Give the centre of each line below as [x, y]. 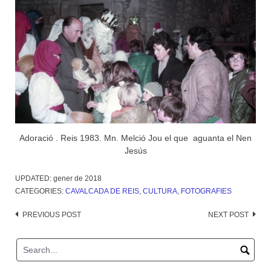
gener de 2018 [77, 178]
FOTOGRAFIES [206, 191]
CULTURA [160, 191]
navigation [42, 233]
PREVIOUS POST [52, 214]
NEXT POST [228, 214]
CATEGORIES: [40, 191]
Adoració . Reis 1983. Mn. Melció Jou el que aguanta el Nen [135, 138]
